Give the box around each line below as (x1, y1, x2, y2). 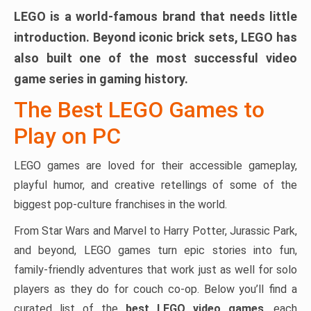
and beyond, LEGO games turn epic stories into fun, (14, 244, 297, 257)
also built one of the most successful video (14, 51, 297, 65)
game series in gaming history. (14, 72, 188, 86)
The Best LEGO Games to (14, 96, 264, 123)
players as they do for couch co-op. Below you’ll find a (14, 283, 297, 296)
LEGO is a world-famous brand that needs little (14, 9, 297, 24)
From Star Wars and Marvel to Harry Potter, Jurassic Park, (14, 224, 297, 237)
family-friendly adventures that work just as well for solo (14, 263, 297, 276)
